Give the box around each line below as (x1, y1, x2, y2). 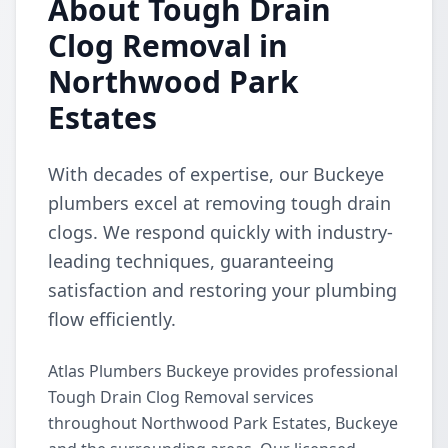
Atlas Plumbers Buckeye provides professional (48, 360, 398, 382)
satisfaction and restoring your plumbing (48, 278, 397, 302)
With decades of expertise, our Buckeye (48, 162, 384, 186)
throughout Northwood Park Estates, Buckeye (48, 412, 398, 434)
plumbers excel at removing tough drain (48, 191, 391, 215)
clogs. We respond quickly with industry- (48, 220, 393, 244)
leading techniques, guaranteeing (48, 249, 334, 273)
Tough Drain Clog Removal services (48, 386, 314, 408)
